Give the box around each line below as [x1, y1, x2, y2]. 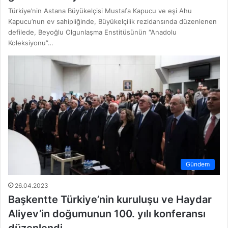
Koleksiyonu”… [8, 39, 53, 47]
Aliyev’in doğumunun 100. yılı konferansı [8, 208, 206, 220]
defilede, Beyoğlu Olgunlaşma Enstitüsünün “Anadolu [8, 28, 177, 37]
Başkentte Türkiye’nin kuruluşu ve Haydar [8, 193, 212, 206]
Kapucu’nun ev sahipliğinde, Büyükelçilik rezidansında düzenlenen [8, 17, 217, 26]
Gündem [186, 160, 210, 168]
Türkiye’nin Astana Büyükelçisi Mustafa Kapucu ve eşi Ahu [8, 7, 192, 15]
